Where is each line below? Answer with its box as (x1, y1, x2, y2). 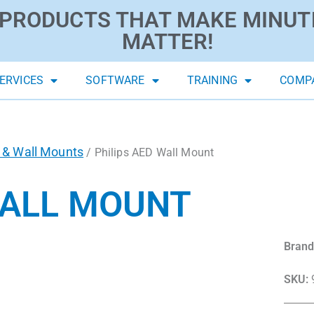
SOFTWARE (86, 74, 145, 88)
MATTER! (121, 29, 213, 55)
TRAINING (186, 74, 238, 88)
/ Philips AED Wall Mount (83, 146, 214, 160)
